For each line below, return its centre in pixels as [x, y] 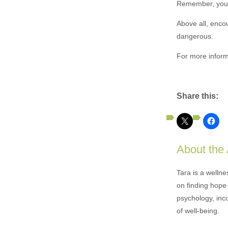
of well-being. [198, 211]
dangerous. [195, 36]
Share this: [197, 96]
